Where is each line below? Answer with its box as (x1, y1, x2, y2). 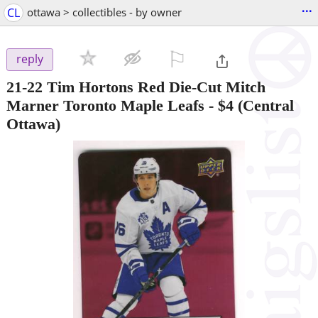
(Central (234, 96, 294, 114)
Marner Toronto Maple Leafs (6, 96, 204, 114)
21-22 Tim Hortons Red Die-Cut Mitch (6, 77, 265, 96)
